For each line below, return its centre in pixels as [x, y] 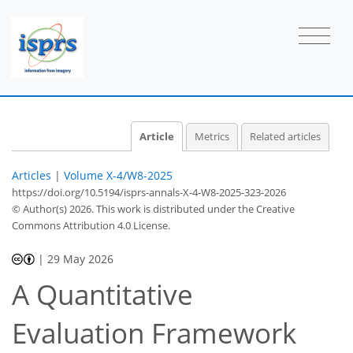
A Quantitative [102, 295]
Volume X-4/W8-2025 [118, 175]
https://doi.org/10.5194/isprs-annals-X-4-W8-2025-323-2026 [149, 192]
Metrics [212, 136]
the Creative [266, 208]
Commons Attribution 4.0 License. [91, 225]
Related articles [285, 136]
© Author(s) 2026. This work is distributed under [125, 208]
